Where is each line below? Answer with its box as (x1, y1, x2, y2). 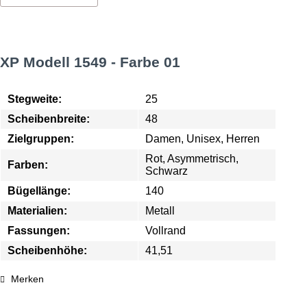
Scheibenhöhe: (8, 245, 87, 256)
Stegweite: (8, 93, 62, 105)
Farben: (8, 159, 48, 171)
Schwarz (145, 165, 188, 177)
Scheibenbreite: (8, 113, 90, 125)
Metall (145, 205, 175, 217)
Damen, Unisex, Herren (145, 133, 260, 145)
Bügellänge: (8, 185, 71, 197)
